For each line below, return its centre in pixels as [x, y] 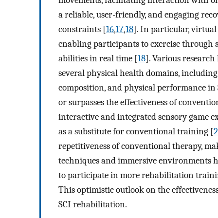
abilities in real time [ [98, 59]
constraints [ [82, 29]
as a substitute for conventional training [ [136, 132]
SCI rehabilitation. [93, 205]
